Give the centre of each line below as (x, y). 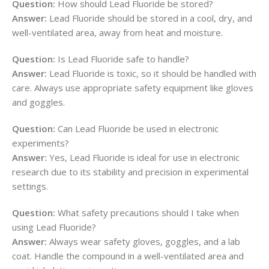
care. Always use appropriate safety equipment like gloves (133, 88)
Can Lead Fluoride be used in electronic (137, 128)
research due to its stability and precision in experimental (130, 172)
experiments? (41, 143)
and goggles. (38, 102)
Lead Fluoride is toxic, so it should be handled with (152, 73)
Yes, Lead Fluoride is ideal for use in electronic (143, 157)
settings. (30, 186)
